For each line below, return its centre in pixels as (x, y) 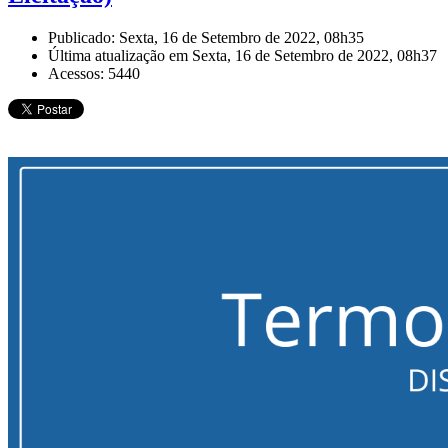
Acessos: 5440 (94, 74)
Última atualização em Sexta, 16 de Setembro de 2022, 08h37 (242, 56)
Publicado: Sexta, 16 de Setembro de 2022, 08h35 (206, 38)
